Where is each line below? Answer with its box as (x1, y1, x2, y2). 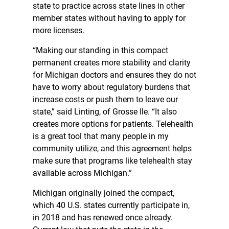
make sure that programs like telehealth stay (33, 155, 192, 166)
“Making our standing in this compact (33, 45, 168, 55)
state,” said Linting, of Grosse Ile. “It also (33, 106, 177, 117)
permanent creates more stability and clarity (33, 57, 191, 67)
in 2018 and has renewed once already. (33, 212, 173, 222)
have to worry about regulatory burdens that (33, 82, 190, 92)
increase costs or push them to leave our (33, 94, 178, 104)
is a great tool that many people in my (33, 131, 169, 141)
